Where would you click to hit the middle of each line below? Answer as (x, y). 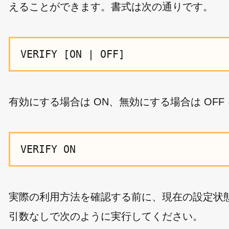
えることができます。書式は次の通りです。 (111, 7)
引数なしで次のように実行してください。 (106, 216)
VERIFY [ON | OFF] (73, 54)
